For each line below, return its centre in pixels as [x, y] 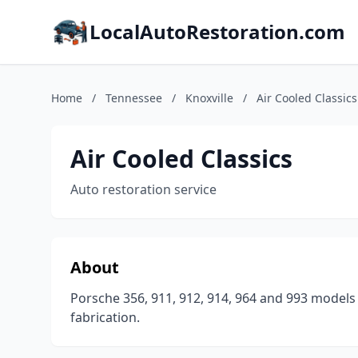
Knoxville [209, 98]
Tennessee [134, 98]
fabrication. [105, 317]
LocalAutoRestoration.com [217, 32]
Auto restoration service [143, 189]
